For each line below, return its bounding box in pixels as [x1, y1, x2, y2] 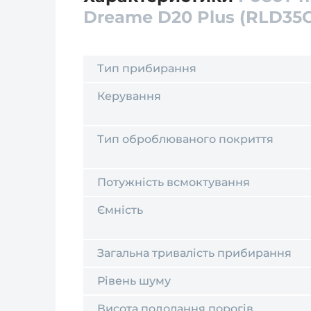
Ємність [97, 203, 143, 217]
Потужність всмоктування [97, 176, 250, 189]
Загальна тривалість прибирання [97, 246, 292, 260]
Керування [97, 90, 161, 103]
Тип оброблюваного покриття [97, 133, 274, 146]
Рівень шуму [97, 274, 171, 287]
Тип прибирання [97, 62, 196, 75]
